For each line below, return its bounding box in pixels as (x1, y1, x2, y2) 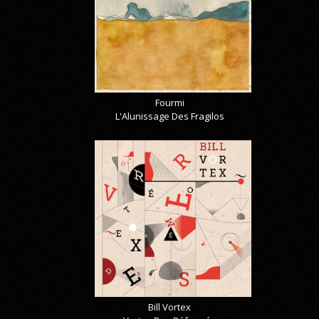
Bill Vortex (148, 300, 192, 313)
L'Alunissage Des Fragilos (115, 109, 224, 122)
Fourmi (155, 95, 184, 109)
